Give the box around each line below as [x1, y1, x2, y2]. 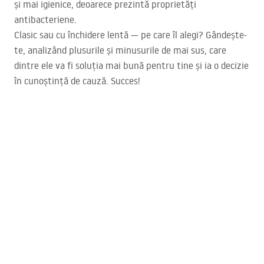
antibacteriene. [14, 14, 77, 26]
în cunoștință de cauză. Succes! [14, 75, 140, 87]
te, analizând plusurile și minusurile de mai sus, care [14, 44, 226, 57]
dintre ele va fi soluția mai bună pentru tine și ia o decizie [14, 60, 249, 72]
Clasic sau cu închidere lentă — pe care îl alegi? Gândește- [14, 29, 247, 41]
